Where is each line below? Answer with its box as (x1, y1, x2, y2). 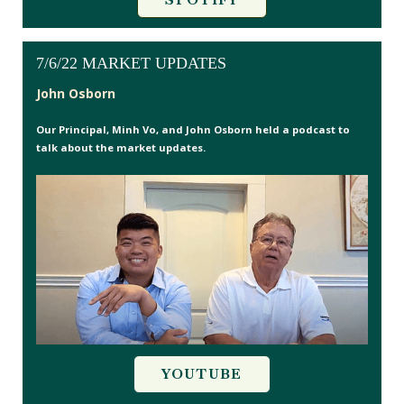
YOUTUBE (161, 365, 243, 384)
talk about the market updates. (36, 140, 206, 154)
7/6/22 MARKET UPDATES (36, 53, 226, 72)
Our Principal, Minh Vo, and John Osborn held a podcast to (36, 122, 350, 136)
